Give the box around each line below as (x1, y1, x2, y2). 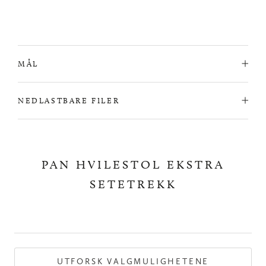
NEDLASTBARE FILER (18, 95, 120, 105)
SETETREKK (89, 176, 177, 191)
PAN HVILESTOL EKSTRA (42, 157, 224, 172)
